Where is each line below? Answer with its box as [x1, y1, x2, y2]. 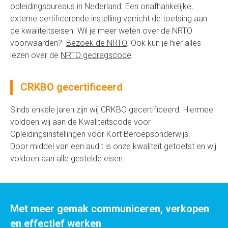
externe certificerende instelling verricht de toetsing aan [10, 14, 207, 23]
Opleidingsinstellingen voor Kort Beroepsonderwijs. [10, 129, 190, 139]
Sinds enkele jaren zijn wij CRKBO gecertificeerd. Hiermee [10, 105, 213, 115]
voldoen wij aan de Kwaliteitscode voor [10, 117, 151, 127]
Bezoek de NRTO [66, 38, 127, 48]
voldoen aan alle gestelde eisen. [10, 154, 125, 163]
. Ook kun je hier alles [127, 38, 201, 48]
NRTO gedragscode [61, 50, 131, 60]
